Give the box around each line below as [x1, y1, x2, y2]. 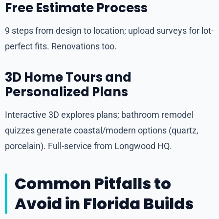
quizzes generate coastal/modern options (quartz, [5, 125, 198, 136]
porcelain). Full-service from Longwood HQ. [5, 141, 172, 152]
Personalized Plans [5, 83, 128, 101]
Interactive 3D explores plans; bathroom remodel [5, 109, 194, 120]
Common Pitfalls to [15, 173, 171, 195]
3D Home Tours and [5, 68, 131, 87]
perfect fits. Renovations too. [5, 41, 117, 52]
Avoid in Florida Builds [15, 193, 194, 215]
